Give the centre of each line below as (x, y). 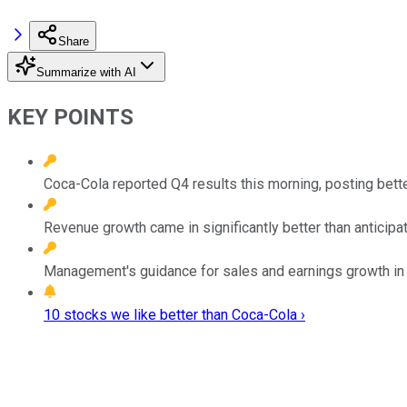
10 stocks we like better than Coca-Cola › (174, 314)
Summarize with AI (86, 72)
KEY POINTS (70, 117)
